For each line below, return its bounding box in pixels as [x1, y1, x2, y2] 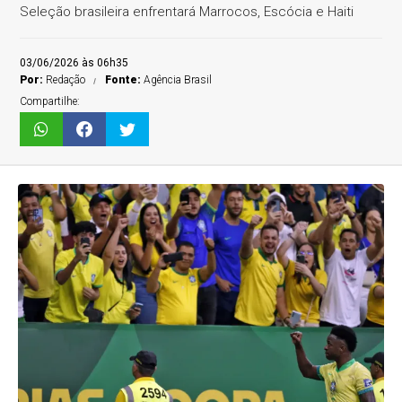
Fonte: [105, 74, 144, 86]
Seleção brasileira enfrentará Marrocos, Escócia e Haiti [20, 4, 354, 20]
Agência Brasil [144, 74, 213, 86]
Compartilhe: [20, 95, 81, 108]
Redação [46, 74, 86, 86]
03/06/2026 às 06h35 [20, 57, 129, 69]
